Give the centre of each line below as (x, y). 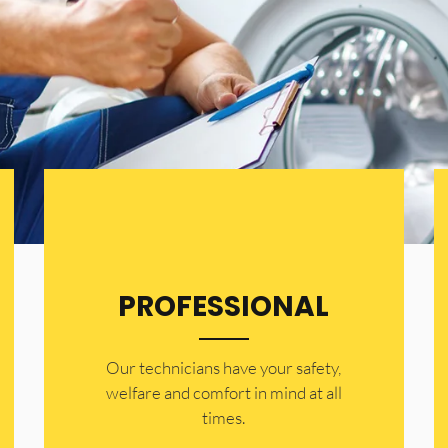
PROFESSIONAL (224, 307)
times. (224, 418)
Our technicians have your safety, (224, 368)
